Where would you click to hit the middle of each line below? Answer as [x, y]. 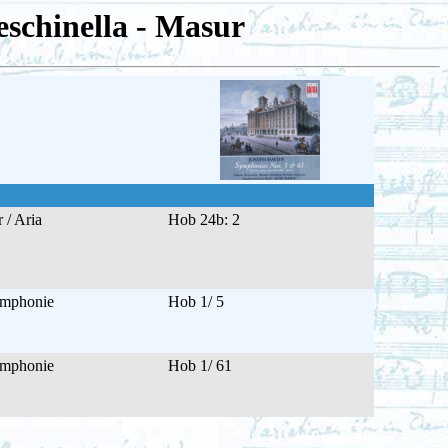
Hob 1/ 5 [195, 302]
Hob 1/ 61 [199, 366]
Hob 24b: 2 [203, 220]
